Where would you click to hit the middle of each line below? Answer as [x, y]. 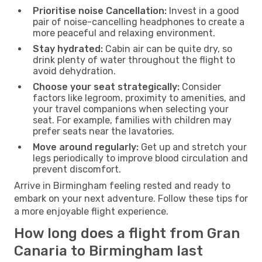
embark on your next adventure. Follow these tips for [131, 198]
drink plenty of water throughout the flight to [134, 60]
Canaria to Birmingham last [108, 251]
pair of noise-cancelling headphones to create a [139, 22]
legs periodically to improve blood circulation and [140, 158]
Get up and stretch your [193, 147]
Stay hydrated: [68, 49]
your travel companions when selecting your [131, 109]
